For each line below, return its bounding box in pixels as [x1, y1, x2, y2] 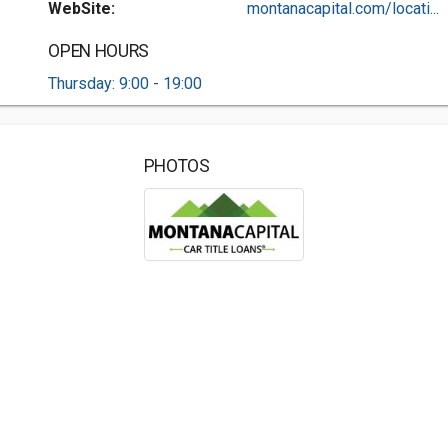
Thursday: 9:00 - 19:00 [48, 74, 203, 93]
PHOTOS [143, 156, 210, 176]
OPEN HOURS [48, 41, 149, 61]
